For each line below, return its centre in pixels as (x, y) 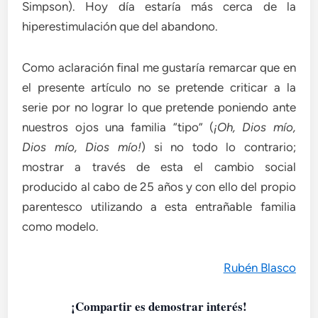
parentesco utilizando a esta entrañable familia (159, 207)
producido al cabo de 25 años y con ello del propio (159, 187)
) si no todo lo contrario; (218, 147)
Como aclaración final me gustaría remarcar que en (159, 67)
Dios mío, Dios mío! (82, 147)
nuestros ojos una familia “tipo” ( (118, 127)
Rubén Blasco (259, 268)
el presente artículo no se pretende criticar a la (159, 87)
